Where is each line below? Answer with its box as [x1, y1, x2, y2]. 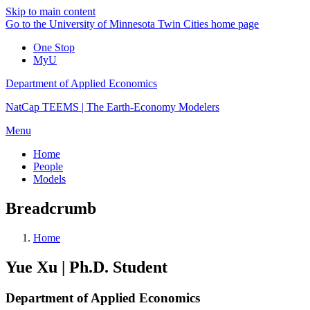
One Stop [33, 42, 75, 53]
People [33, 161, 63, 172]
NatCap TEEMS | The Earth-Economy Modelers [6, 101, 219, 113]
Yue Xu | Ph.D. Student [6, 257, 167, 276]
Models [33, 173, 66, 185]
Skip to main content [6, 6, 95, 17]
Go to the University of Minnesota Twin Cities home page [6, 18, 259, 30]
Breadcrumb [6, 199, 96, 217]
